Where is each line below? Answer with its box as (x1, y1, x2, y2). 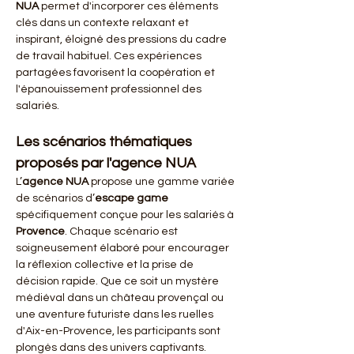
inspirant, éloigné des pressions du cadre (16, 34, 229, 45)
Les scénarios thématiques (16, 134, 195, 149)
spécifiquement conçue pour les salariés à (16, 209, 236, 220)
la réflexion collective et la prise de (16, 259, 196, 270)
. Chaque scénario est (65, 226, 180, 237)
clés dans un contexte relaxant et (16, 17, 191, 28)
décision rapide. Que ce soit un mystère (16, 276, 221, 287)
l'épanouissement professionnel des (16, 84, 204, 95)
